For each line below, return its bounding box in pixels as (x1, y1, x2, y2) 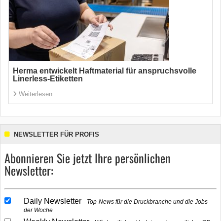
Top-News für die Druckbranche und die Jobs (86, 198, 208, 205)
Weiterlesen (19, 90, 52, 98)
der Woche (23, 207, 53, 214)
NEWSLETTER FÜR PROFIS (14, 131, 99, 138)
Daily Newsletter (23, 197, 83, 205)
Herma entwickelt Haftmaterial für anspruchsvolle (13, 67, 196, 75)
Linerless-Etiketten (13, 74, 83, 83)
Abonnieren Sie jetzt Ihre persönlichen (4, 149, 171, 167)
